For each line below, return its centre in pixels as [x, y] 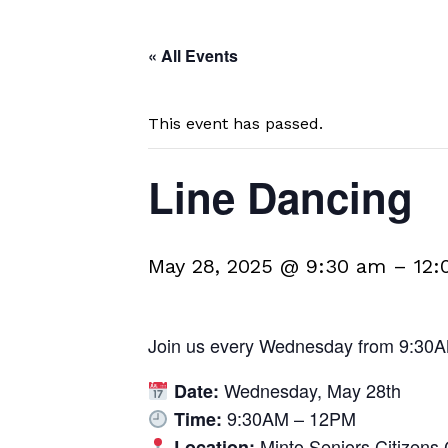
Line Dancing [280, 197]
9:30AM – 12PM [288, 418]
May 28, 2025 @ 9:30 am [267, 266]
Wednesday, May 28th [309, 390]
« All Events [193, 55]
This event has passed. [235, 123]
